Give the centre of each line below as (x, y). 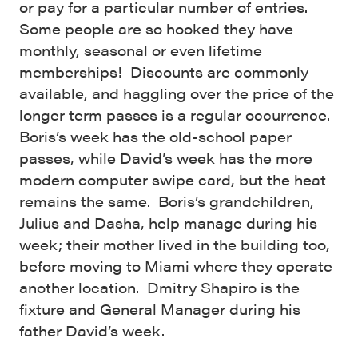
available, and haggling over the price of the (177, 93)
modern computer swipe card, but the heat (173, 179)
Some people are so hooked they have (156, 28)
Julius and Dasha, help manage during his (168, 222)
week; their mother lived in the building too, (175, 244)
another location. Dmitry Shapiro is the (159, 287)
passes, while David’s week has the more (166, 157)
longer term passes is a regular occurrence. (177, 114)
